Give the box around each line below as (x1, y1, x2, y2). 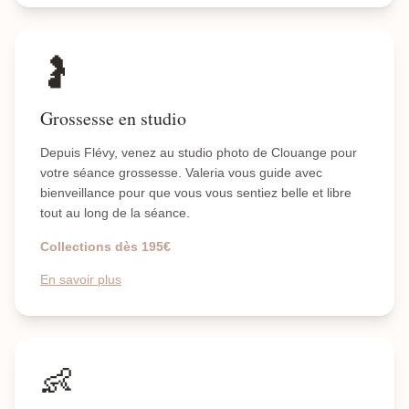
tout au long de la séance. (40, 205, 190, 220)
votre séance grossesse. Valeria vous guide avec (40, 165, 322, 180)
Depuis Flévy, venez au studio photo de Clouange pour (40, 145, 357, 160)
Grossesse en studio (40, 106, 186, 131)
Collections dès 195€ (40, 239, 171, 254)
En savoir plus (40, 272, 121, 287)
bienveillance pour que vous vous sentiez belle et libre (40, 185, 351, 200)
